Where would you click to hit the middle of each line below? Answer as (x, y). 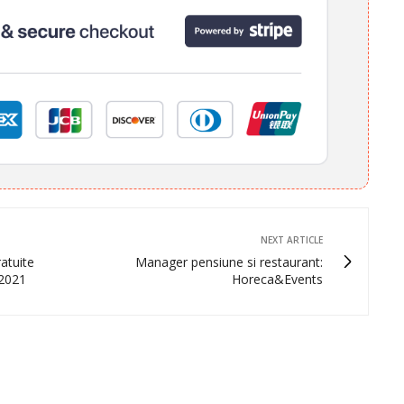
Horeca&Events (277, 280)
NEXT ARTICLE (292, 240)
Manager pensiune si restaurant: (229, 262)
